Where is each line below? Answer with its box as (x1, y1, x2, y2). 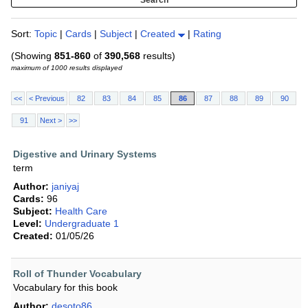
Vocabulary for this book (13, 282, 118, 294)
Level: (13, 218, 42, 230)
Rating (193, 28, 221, 40)
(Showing (11, 50, 54, 62)
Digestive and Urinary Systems (13, 148, 157, 160)
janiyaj (52, 181, 79, 192)
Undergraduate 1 (45, 218, 119, 230)
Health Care (55, 206, 107, 217)
